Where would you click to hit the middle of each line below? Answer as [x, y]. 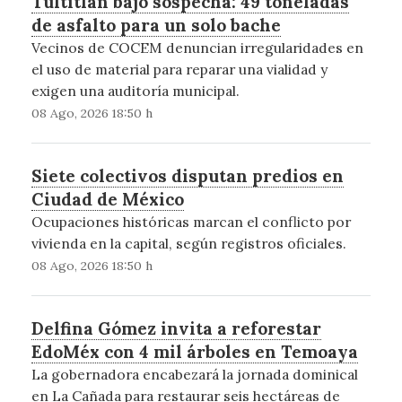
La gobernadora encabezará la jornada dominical [194, 374]
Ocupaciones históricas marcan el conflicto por [191, 221]
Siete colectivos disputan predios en [187, 175]
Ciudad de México [107, 199]
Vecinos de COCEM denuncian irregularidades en [197, 47]
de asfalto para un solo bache [156, 25]
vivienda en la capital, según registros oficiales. [188, 243]
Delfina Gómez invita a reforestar [176, 328]
